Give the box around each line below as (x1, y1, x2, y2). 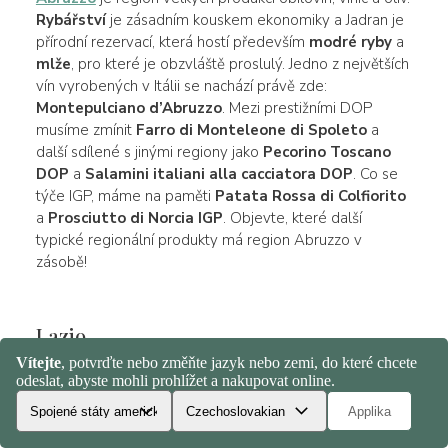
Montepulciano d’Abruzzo (35, 97, 222, 118)
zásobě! (35, 251, 87, 272)
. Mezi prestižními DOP (221, 97, 372, 118)
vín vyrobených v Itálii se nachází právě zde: (35, 75, 327, 96)
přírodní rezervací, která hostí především (35, 31, 309, 52)
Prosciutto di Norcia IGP (47, 207, 223, 228)
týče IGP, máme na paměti (35, 185, 215, 206)
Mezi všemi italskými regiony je (35, 377, 248, 398)
